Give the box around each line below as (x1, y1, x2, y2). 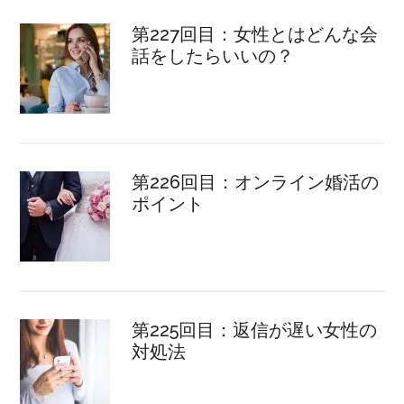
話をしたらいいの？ (132, 44, 295, 67)
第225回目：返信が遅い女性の (132, 318, 378, 341)
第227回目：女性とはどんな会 (132, 23, 379, 45)
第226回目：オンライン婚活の (132, 170, 380, 193)
